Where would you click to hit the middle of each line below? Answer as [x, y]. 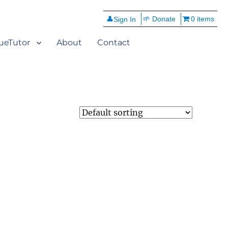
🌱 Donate [159, 19]
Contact [113, 43]
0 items [203, 19]
